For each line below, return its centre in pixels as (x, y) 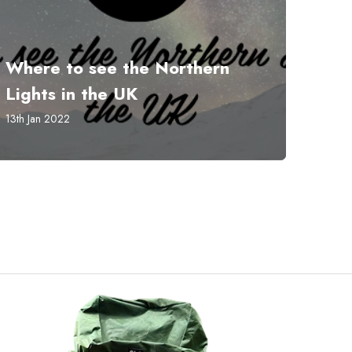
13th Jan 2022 (38, 119)
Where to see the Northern (117, 68)
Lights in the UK (71, 94)
